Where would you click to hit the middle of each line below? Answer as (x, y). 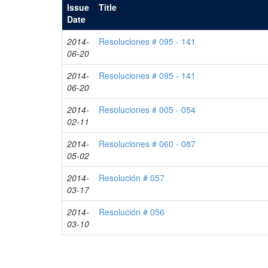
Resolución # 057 (132, 178)
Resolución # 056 (132, 212)
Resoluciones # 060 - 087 (147, 144)
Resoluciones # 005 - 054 (147, 109)
